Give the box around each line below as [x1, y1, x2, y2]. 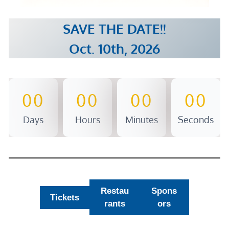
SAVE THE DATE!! [63, 20, 166, 37]
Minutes [125, 114, 158, 126]
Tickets [50, 192, 80, 202]
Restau [100, 186, 129, 196]
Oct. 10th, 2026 [69, 40, 160, 57]
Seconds [178, 114, 214, 126]
